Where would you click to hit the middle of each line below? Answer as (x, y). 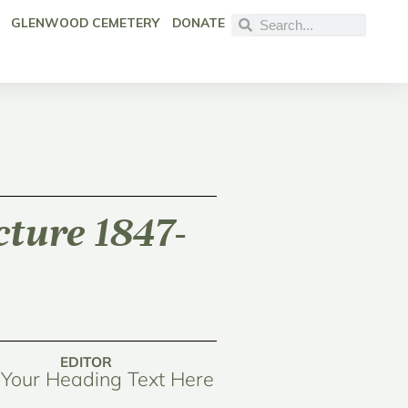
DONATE (198, 23)
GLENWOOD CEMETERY (85, 23)
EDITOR (86, 362)
